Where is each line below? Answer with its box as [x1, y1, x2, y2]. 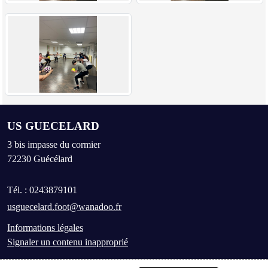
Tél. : [7, 184, 29, 195]
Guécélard [33, 153, 72, 164]
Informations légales [7, 222, 83, 233]
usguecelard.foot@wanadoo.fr [7, 201, 121, 212]
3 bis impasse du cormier [7, 139, 100, 150]
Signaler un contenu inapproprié [7, 236, 128, 247]
